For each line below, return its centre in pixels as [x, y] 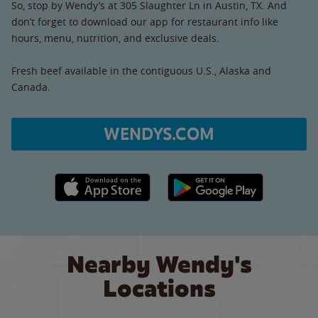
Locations [159, 289]
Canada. [31, 87]
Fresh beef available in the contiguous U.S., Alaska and [141, 70]
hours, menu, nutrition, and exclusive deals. [115, 38]
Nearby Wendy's [159, 264]
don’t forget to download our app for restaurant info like [145, 21]
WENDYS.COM [159, 134]
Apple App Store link [103, 180]
